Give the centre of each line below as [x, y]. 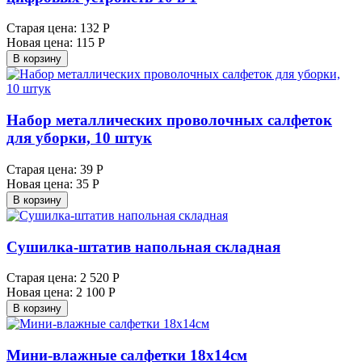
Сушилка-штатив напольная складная [143, 246]
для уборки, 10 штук [79, 138]
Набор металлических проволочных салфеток [169, 120]
